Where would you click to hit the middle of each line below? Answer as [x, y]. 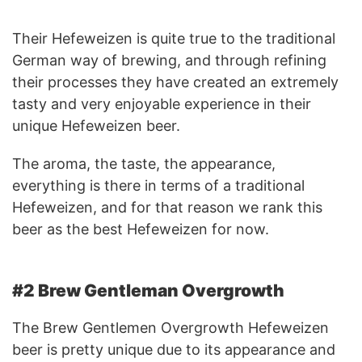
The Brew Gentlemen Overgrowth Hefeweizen [170, 327]
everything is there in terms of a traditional [158, 185]
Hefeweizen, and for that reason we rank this [167, 207]
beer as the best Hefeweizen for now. [141, 229]
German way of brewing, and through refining [169, 60]
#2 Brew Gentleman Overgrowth [148, 290]
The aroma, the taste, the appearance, [144, 163]
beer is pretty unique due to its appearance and [174, 349]
